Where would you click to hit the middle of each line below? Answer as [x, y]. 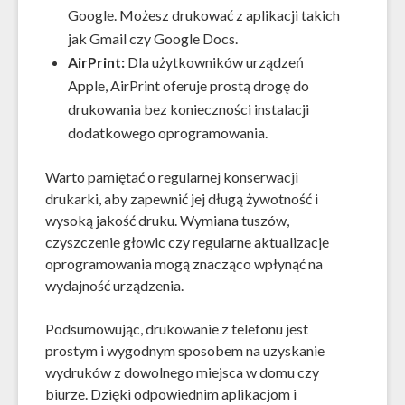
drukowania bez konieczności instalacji [188, 108]
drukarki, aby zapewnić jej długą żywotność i [182, 198]
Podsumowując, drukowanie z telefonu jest [177, 328]
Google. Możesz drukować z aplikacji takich [204, 14]
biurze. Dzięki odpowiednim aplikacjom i [171, 393]
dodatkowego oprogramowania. [168, 132]
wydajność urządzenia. [114, 285]
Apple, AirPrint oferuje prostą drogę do [188, 85]
